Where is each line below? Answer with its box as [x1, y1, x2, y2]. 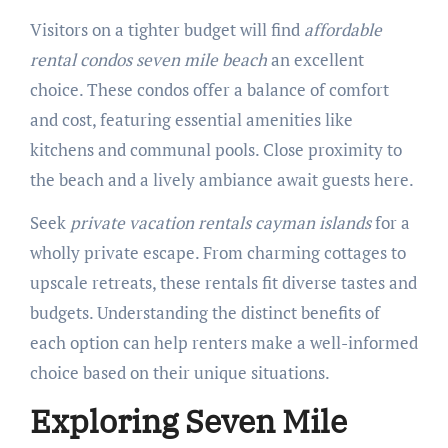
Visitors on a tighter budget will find [29, 17, 304, 41]
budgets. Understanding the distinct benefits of [29, 300, 380, 324]
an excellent [266, 47, 364, 71]
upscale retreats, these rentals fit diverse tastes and [29, 270, 417, 294]
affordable [303, 17, 382, 41]
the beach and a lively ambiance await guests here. [29, 167, 414, 191]
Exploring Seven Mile [29, 399, 347, 442]
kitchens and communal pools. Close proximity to [29, 137, 402, 161]
